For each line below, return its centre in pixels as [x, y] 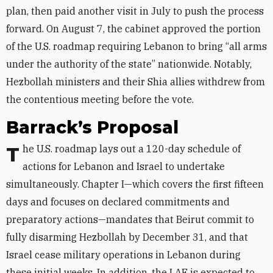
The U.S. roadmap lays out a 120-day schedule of [13, 155]
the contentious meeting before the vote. [101, 99]
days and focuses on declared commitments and [118, 202]
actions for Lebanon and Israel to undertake [124, 166]
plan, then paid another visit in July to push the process [135, 11]
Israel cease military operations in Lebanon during [123, 255]
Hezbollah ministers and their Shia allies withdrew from [136, 82]
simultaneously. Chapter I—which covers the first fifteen [135, 184]
